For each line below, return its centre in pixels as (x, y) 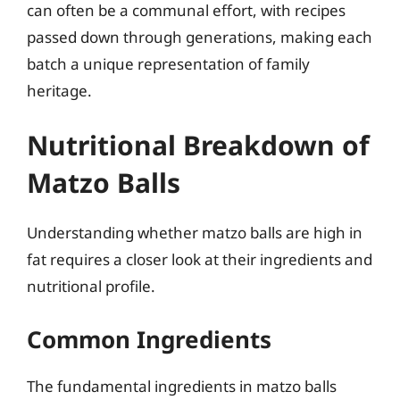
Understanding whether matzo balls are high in (195, 233)
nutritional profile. (91, 286)
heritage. (59, 90)
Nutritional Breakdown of (198, 145)
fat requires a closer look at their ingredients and (200, 259)
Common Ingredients (149, 339)
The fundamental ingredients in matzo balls (182, 386)
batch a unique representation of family (168, 63)
